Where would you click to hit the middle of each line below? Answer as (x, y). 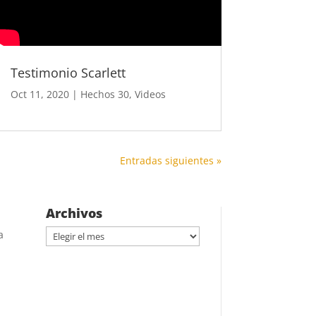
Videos (150, 94)
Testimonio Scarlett (68, 72)
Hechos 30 (104, 94)
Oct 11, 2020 (39, 94)
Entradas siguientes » (170, 160)
